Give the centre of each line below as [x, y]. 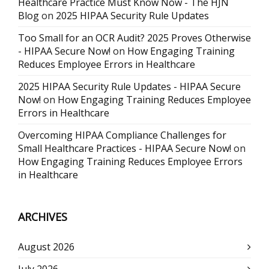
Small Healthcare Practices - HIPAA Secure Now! [125, 148]
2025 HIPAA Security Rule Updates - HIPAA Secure [129, 86]
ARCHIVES [43, 217]
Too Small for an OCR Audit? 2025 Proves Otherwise [134, 38]
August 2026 [46, 247]
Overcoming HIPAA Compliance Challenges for [122, 135]
